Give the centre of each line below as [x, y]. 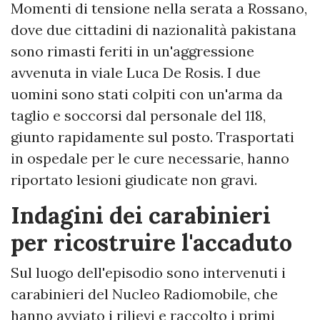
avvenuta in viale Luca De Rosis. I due [136, 73]
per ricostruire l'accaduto [151, 243]
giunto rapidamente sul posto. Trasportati [152, 137]
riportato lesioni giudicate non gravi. [134, 180]
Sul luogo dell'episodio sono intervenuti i [148, 273]
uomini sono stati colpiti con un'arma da [147, 94]
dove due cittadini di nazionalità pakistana [154, 30]
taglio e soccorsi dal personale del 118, [138, 116]
